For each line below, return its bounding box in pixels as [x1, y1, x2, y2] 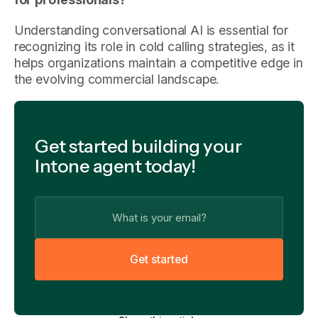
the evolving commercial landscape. [13, 71, 220, 87]
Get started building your [35, 134, 242, 157]
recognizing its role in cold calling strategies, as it [13, 38, 295, 54]
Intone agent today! [35, 154, 196, 177]
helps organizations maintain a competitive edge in [13, 55, 303, 70]
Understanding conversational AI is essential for [13, 22, 289, 38]
